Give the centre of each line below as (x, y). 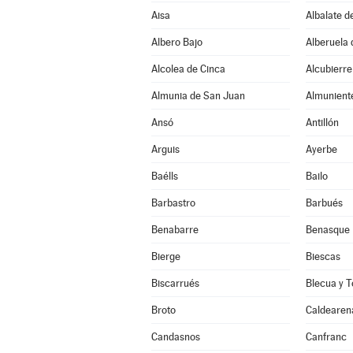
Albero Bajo (176, 42)
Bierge (165, 256)
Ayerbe (321, 149)
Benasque (327, 230)
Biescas (323, 256)
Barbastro (173, 203)
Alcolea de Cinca (188, 69)
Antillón (322, 123)
